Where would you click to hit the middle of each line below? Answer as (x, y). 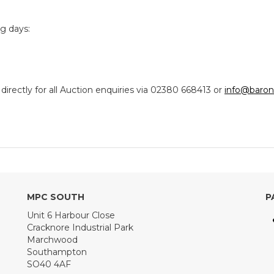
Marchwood (52, 240)
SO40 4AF (49, 264)
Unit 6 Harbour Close (71, 215)
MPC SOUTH (56, 197)
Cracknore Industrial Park (80, 228)
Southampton (57, 252)
